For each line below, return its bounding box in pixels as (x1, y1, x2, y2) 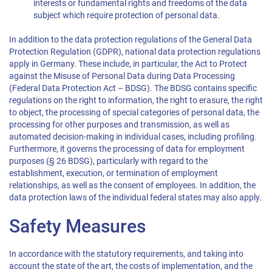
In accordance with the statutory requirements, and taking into (9, 249, 243, 259)
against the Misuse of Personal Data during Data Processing (9, 71, 235, 81)
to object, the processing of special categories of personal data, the (9, 107, 259, 118)
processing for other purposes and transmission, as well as (9, 120, 229, 130)
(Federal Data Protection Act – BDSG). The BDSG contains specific (9, 83, 257, 93)
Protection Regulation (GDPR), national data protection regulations (9, 47, 260, 57)
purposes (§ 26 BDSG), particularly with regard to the (9, 156, 208, 166)
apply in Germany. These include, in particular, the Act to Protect (9, 59, 247, 69)
